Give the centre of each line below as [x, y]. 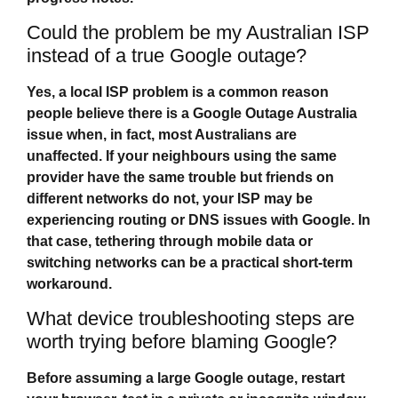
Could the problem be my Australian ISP [198, 33]
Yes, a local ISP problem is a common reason [178, 92]
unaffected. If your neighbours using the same [182, 156]
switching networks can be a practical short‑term [190, 263]
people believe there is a [110, 114]
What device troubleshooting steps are [191, 319]
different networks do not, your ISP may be [170, 199]
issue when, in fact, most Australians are [162, 135]
